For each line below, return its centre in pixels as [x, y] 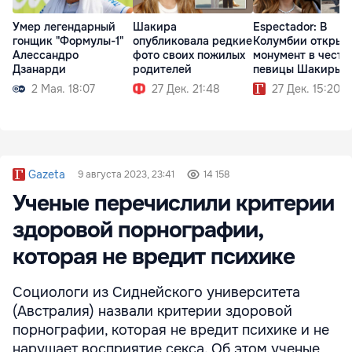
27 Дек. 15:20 [306, 89]
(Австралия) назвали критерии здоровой [152, 311]
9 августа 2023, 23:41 [126, 174]
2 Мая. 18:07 [63, 89]
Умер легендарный [64, 27]
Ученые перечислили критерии [173, 203]
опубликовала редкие [192, 41]
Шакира [155, 27]
